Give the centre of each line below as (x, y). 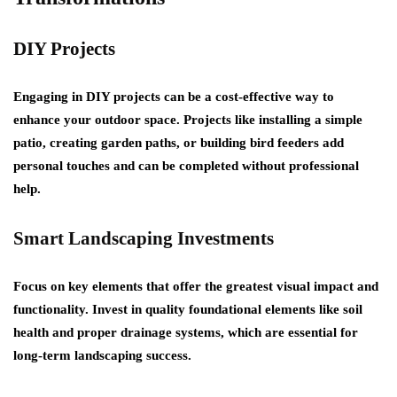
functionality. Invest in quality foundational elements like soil (188, 309)
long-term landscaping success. (102, 355)
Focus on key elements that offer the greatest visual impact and (196, 286)
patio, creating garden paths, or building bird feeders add (179, 142)
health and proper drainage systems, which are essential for (186, 332)
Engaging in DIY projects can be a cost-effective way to (174, 96)
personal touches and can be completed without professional (186, 165)
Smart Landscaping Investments (144, 238)
